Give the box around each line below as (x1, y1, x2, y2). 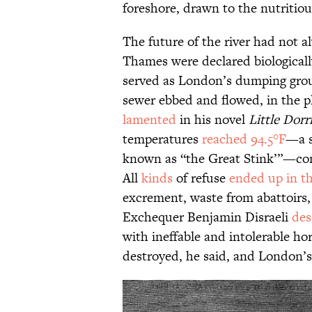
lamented (123, 110, 176, 130)
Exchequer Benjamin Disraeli (123, 208, 292, 227)
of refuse (173, 169, 229, 188)
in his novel (176, 110, 249, 130)
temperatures (123, 130, 202, 149)
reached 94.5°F (202, 130, 286, 149)
